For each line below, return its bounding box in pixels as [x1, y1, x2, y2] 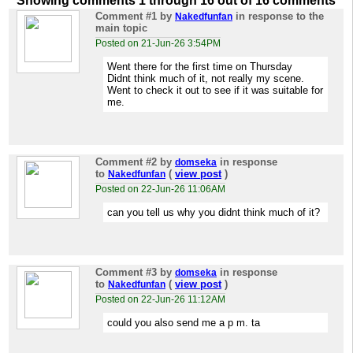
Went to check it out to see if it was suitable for [107, 84, 323, 96]
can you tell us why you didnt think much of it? [107, 206, 320, 218]
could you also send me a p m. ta [107, 317, 260, 329]
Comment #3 [95, 266, 157, 278]
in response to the [232, 10, 324, 22]
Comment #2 [95, 156, 157, 168]
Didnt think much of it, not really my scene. [107, 72, 304, 84]
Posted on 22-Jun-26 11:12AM [95, 294, 225, 305]
